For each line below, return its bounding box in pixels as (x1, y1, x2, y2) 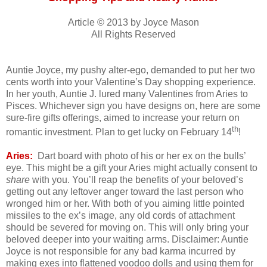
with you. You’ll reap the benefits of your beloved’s (30, 175, 243, 185)
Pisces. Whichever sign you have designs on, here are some (6, 101, 260, 111)
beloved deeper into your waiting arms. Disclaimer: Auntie (6, 234, 249, 245)
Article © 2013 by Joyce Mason (68, 17, 199, 28)
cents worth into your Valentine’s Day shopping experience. (6, 77, 256, 88)
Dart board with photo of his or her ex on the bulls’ (38, 151, 246, 162)
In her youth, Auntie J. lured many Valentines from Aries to (6, 89, 248, 100)
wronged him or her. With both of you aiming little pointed (6, 198, 244, 209)
